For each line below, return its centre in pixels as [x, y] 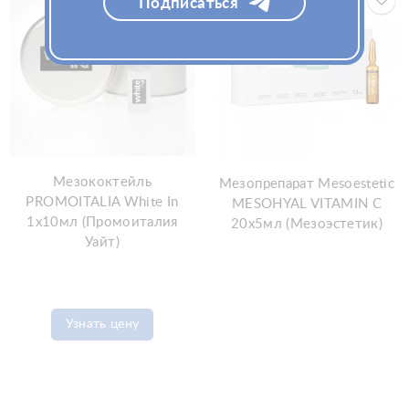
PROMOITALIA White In [102, 203]
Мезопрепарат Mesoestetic [307, 184]
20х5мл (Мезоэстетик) [307, 224]
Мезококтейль [102, 183]
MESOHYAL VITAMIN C [307, 204]
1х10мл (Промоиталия [102, 223]
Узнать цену [102, 325]
